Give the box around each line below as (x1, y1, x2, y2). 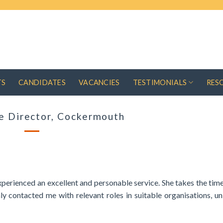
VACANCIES (79, 78, 120, 87)
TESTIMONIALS (132, 78, 187, 87)
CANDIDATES (18, 78, 66, 87)
